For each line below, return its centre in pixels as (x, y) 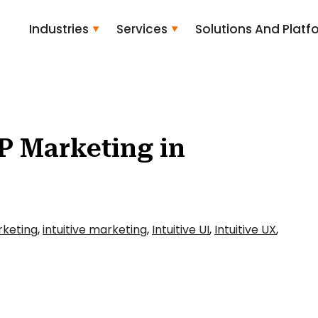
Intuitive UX (245, 230)
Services (142, 29)
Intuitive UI (181, 230)
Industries (59, 29)
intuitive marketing (95, 230)
